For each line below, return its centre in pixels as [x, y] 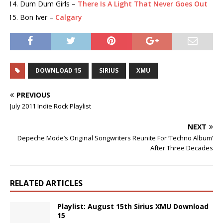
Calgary [69, 17]
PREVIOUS [33, 95]
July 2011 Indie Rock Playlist [51, 106]
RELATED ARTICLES [46, 183]
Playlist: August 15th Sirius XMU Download [133, 206]
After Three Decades [182, 148]
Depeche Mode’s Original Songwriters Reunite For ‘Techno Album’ [115, 138]
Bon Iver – [38, 17]
